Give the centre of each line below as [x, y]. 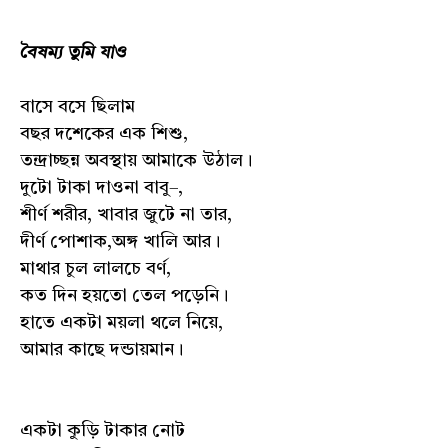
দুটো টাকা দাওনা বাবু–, [101, 188]
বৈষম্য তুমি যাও [73, 53]
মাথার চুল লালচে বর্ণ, [95, 269]
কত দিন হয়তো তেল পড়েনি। [124, 296]
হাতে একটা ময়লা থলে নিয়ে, [121, 323]
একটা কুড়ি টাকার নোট [102, 431]
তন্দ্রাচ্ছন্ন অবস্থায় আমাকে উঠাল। [136, 161]
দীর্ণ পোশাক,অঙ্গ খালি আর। [120, 242]
